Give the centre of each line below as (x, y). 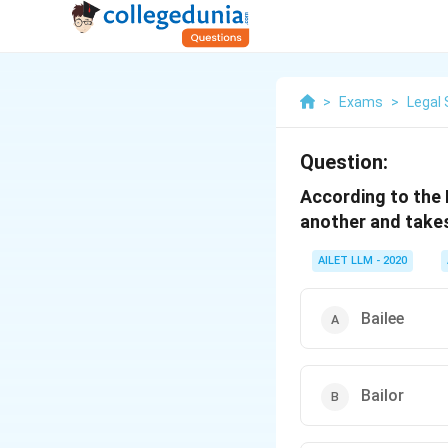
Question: (344, 162)
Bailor (382, 395)
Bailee (382, 318)
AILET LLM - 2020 (362, 260)
